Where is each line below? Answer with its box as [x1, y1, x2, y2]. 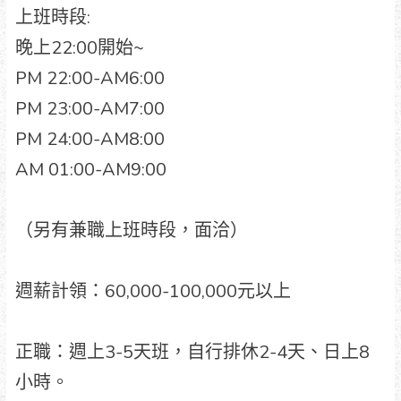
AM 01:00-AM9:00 [14, 157, 166, 182]
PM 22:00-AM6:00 [14, 65, 165, 90]
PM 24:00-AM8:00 [14, 126, 165, 151]
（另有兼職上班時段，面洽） [14, 218, 248, 243]
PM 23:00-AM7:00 [14, 96, 165, 121]
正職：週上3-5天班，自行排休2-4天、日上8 [14, 339, 370, 364]
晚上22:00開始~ [14, 35, 144, 60]
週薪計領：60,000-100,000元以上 [14, 278, 291, 303]
